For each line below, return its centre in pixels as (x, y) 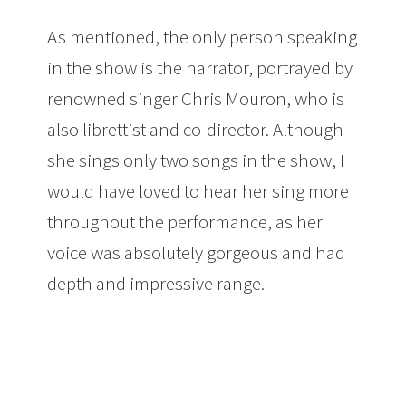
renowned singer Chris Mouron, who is (196, 99)
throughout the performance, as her (185, 222)
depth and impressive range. (156, 284)
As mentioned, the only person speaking (203, 37)
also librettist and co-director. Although (196, 130)
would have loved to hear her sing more (198, 191)
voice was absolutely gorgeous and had (197, 253)
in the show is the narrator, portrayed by (200, 68)
